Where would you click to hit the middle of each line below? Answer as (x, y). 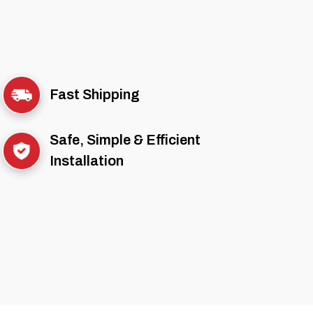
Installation (87, 161)
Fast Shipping (95, 95)
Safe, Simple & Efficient (125, 140)
